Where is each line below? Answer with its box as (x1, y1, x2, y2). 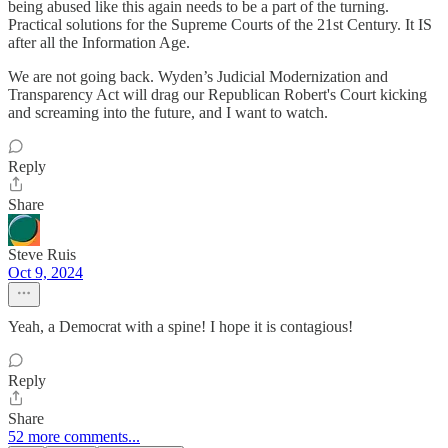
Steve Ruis (8, 246, 76, 264)
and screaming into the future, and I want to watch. (8, 104, 328, 122)
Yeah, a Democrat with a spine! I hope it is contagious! (8, 318, 353, 336)
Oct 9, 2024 (8, 264, 83, 282)
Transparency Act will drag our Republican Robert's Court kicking (8, 86, 427, 104)
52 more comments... (8, 428, 140, 446)
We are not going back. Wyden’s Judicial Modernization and (8, 68, 388, 86)
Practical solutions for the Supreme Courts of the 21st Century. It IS (8, 16, 432, 34)
